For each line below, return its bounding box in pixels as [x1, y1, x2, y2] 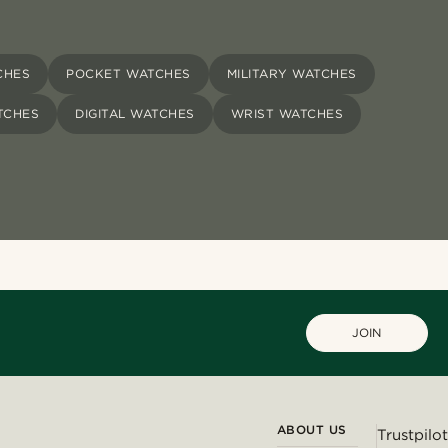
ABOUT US [276, 422, 347, 438]
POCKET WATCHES [66, 66, 191, 82]
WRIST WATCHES [230, 106, 344, 122]
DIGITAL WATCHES [75, 106, 195, 122]
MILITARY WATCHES [226, 66, 357, 82]
